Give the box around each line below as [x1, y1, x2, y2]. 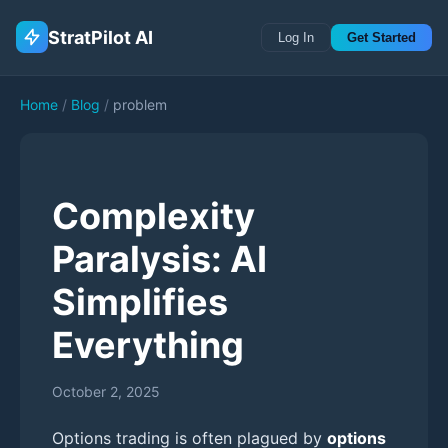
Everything [52, 322, 244, 367]
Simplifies [52, 279, 228, 324]
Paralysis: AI [52, 236, 267, 281]
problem [113, 95, 167, 113]
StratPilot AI [48, 26, 153, 48]
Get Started [347, 29, 416, 45]
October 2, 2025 [52, 382, 160, 400]
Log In [278, 29, 314, 45]
